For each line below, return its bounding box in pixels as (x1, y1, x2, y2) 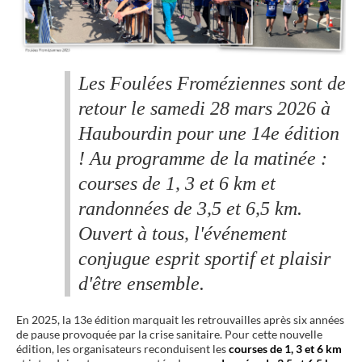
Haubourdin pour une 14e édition (78, 122, 339, 144)
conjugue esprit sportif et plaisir (78, 247, 330, 269)
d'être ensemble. (78, 272, 204, 294)
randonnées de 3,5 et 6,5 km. (78, 197, 302, 219)
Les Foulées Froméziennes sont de (78, 72, 346, 94)
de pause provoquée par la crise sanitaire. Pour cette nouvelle (16, 326, 322, 341)
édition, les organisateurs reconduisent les (16, 341, 229, 356)
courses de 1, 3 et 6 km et (78, 172, 276, 194)
